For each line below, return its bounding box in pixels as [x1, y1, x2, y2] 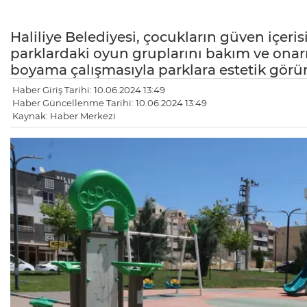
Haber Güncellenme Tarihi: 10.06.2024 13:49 [12, 97, 207, 108]
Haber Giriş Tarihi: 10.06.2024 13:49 [12, 84, 165, 95]
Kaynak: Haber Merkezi [12, 110, 116, 121]
